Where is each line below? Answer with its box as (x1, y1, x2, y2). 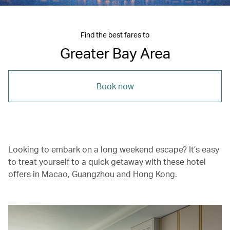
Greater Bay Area (60, 43, 170, 62)
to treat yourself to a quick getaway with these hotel (8, 156, 206, 167)
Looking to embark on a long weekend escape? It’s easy (8, 143, 219, 155)
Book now (96, 80, 134, 91)
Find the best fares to (81, 30, 149, 39)
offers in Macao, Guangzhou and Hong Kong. (8, 168, 179, 179)
